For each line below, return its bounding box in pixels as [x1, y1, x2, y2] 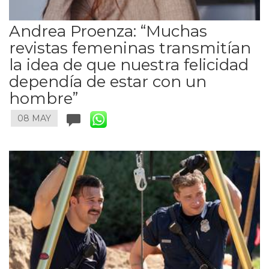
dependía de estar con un [9, 71, 207, 91]
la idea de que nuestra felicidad [9, 55, 249, 74]
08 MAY [17, 113, 51, 124]
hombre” [9, 88, 78, 108]
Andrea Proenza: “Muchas [9, 21, 207, 41]
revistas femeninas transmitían [9, 38, 251, 58]
